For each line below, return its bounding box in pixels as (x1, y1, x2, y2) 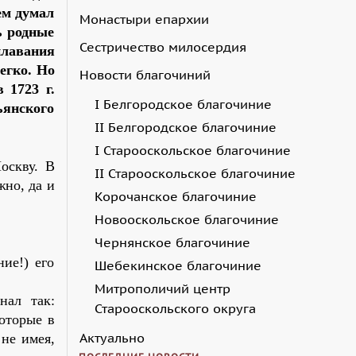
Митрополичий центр (94, 280, 230, 296)
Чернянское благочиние (94, 234, 250, 250)
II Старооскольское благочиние (94, 164, 296, 181)
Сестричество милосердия (79, 38, 246, 55)
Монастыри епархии (79, 10, 209, 27)
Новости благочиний (79, 66, 211, 83)
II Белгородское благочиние (94, 118, 277, 135)
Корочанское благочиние (94, 188, 257, 204)
